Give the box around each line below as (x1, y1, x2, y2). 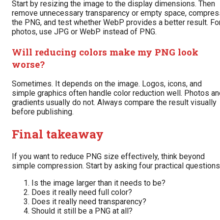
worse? (12, 57, 45, 70)
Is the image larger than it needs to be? (31, 178, 165, 188)
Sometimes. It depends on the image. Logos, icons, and (12, 79, 202, 89)
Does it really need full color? (31, 188, 132, 197)
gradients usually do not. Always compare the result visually (12, 98, 217, 108)
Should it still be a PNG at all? (31, 206, 133, 216)
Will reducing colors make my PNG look (12, 45, 198, 58)
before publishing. (12, 107, 74, 117)
